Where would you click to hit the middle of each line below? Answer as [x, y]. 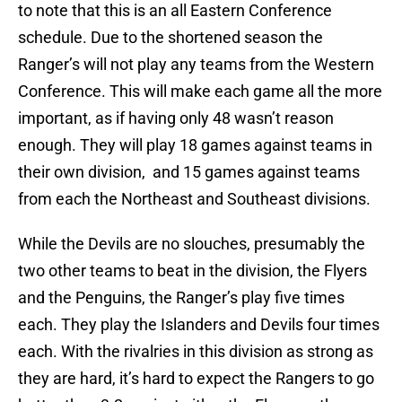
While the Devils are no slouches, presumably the [192, 244]
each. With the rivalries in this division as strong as [196, 352]
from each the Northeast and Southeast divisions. [194, 199]
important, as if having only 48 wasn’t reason [176, 118]
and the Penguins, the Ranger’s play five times [181, 298]
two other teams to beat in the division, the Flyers [192, 271]
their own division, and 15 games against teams [189, 172]
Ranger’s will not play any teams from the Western [196, 65]
